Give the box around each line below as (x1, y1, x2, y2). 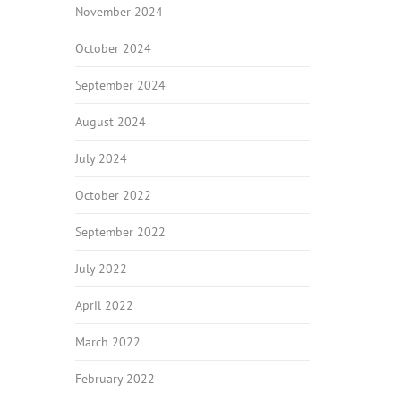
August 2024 (74, 114, 146, 130)
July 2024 (74, 150, 127, 166)
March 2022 (74, 334, 141, 350)
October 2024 (74, 40, 151, 56)
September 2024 (74, 77, 166, 93)
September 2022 (74, 224, 166, 240)
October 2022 (74, 187, 151, 203)
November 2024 (74, 4, 163, 20)
